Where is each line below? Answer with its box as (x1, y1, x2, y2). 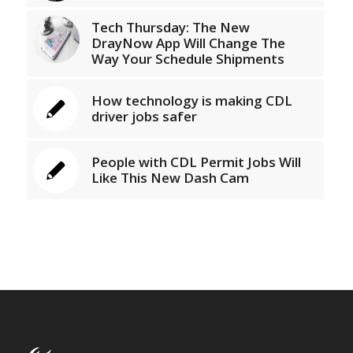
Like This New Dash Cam (91, 168, 249, 187)
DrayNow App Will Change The (91, 33, 285, 52)
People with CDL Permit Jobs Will (91, 152, 301, 171)
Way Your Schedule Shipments (91, 49, 284, 68)
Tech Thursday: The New (91, 17, 250, 36)
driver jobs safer (91, 106, 197, 125)
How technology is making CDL (91, 91, 292, 110)
